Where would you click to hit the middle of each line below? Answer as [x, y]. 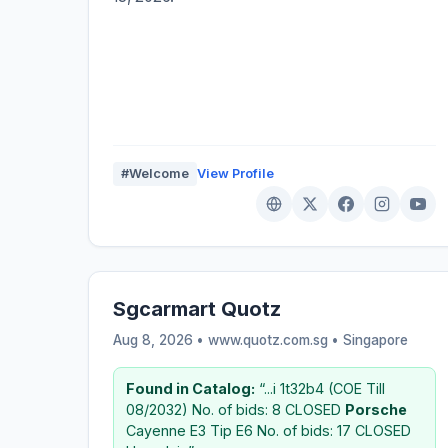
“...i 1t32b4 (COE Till [320, 388]
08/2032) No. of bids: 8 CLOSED [235, 409]
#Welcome [155, 173]
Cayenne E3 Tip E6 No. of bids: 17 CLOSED [268, 430]
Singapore [375, 339]
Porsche [376, 409]
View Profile [235, 173]
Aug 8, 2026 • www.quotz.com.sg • [228, 339]
